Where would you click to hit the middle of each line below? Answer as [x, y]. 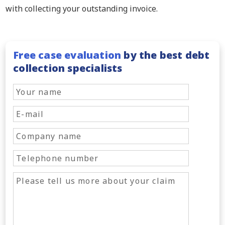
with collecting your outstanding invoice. [82, 8]
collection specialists [68, 68]
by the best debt [165, 55]
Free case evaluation [67, 55]
